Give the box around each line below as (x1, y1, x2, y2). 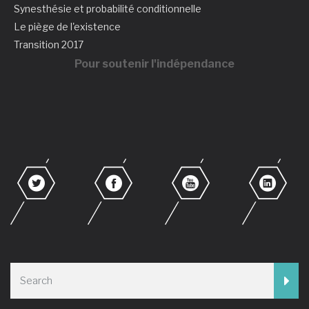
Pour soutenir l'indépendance (74, 57, 235, 70)
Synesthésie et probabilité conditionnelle (14, 3, 201, 14)
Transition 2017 (14, 39, 83, 50)
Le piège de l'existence (14, 21, 121, 32)
